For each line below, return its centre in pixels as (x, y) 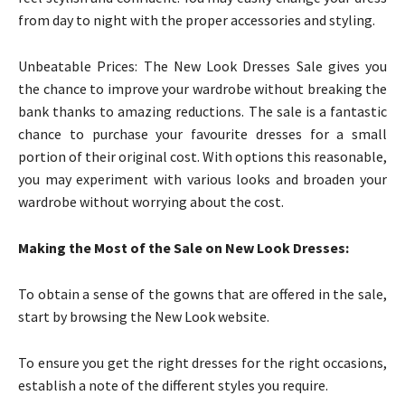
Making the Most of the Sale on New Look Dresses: (184, 247)
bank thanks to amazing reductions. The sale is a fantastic (202, 111)
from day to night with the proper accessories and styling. (197, 19)
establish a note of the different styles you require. (173, 385)
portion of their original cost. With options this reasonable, (202, 156)
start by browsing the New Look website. (144, 316)
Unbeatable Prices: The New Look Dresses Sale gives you (202, 66)
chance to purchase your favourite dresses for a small (202, 133)
